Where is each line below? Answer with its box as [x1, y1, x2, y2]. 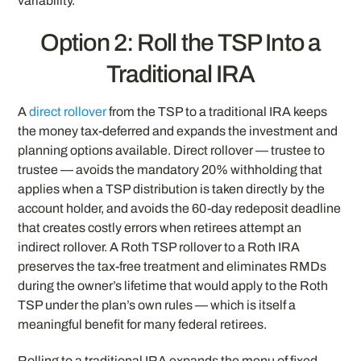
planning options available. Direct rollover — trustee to [18, 143, 326, 157]
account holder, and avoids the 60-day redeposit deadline [18, 201, 342, 215]
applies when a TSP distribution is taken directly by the [18, 182, 326, 196]
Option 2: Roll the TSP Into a [40, 30, 321, 56]
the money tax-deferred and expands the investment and [18, 124, 338, 138]
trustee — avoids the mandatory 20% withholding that [18, 163, 323, 176]
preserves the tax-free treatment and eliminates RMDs [18, 259, 327, 273]
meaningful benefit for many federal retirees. [18, 317, 268, 331]
